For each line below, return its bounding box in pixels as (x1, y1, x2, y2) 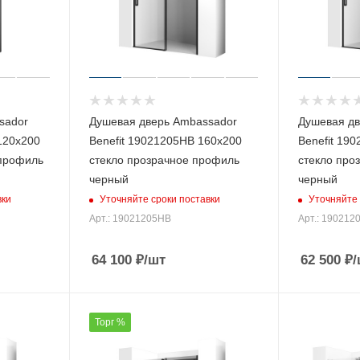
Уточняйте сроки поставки (99, 193, 220, 205)
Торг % (94, 317, 125, 329)
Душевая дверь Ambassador (88, 115, 237, 129)
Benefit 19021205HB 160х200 (88, 134, 242, 148)
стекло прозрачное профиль (88, 153, 239, 167)
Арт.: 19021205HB (88, 213, 171, 225)
